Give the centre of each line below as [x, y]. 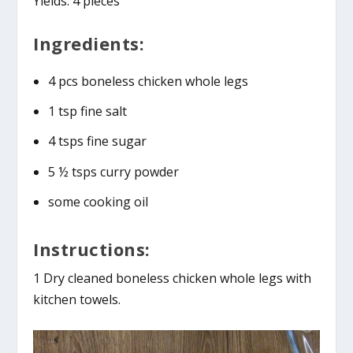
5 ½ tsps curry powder [113, 171]
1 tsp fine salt [87, 111]
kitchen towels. [77, 299]
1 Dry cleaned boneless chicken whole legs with [173, 278]
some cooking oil [98, 201]
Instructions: [92, 249]
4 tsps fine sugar [97, 141]
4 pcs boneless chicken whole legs [148, 81]
